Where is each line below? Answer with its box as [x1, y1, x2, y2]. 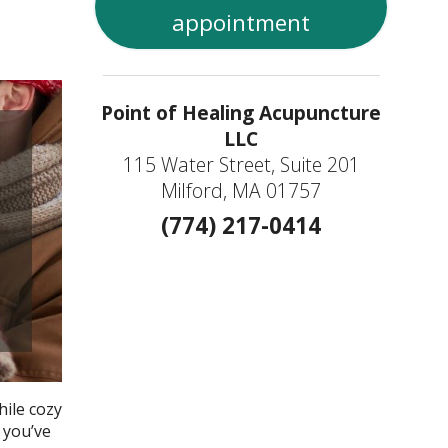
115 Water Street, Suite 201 [122, 151, 360, 179]
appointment [172, 6, 311, 38]
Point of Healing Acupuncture [101, 99, 382, 127]
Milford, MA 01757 [161, 177, 322, 205]
